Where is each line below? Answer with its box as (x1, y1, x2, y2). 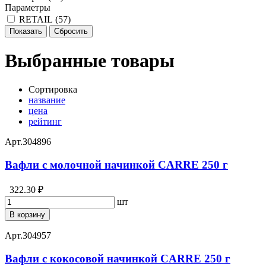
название (28, 95, 65, 106)
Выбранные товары (5, 49, 179, 71)
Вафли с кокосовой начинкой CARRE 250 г (5, 252, 230, 265)
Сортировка (28, 84, 77, 95)
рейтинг (28, 116, 62, 127)
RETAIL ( (19, 14, 58, 24)
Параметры (5, 2, 50, 12)
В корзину (9, 210, 45, 219)
